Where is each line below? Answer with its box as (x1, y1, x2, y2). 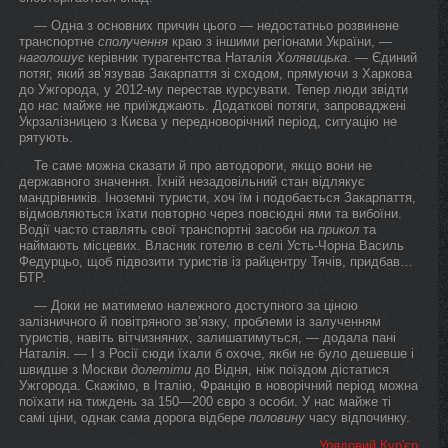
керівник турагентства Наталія (84, 50, 276, 65)
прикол (318, 222, 359, 237)
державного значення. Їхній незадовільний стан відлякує (19, 174, 365, 189)
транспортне (19, 34, 98, 49)
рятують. (19, 130, 73, 145)
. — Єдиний (347, 50, 417, 65)
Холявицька (276, 50, 347, 65)
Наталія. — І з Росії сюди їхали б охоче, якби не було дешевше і (19, 346, 414, 361)
